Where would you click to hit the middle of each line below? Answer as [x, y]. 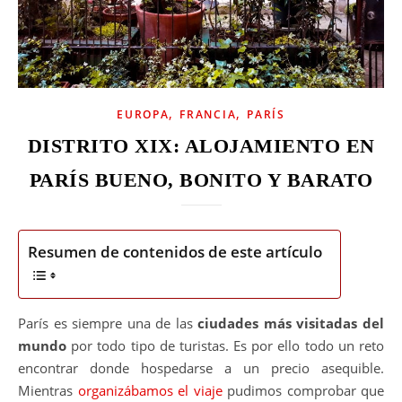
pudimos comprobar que [303, 390]
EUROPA [143, 114]
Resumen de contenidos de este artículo [175, 252]
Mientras [48, 390]
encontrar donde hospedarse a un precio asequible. [201, 368]
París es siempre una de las [112, 323]
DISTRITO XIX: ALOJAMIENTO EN [201, 146]
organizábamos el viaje [150, 390]
